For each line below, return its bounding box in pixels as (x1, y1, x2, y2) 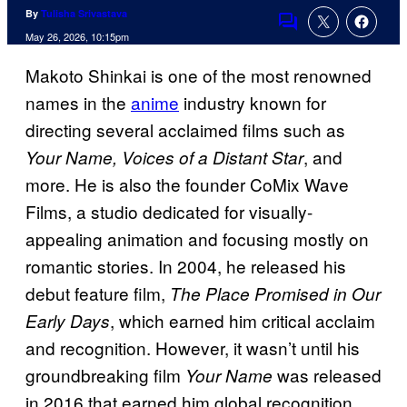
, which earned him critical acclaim (110, 308, 375, 333)
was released (273, 362, 382, 388)
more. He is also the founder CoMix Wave (25, 172, 349, 197)
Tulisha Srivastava (41, 6, 127, 21)
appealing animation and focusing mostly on (25, 226, 369, 252)
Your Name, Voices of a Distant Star (25, 145, 303, 170)
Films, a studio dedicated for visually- (25, 199, 313, 224)
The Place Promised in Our (165, 282, 381, 306)
